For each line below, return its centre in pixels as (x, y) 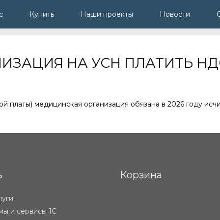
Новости (175, 14)
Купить (42, 14)
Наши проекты (107, 14)
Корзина (141, 175)
